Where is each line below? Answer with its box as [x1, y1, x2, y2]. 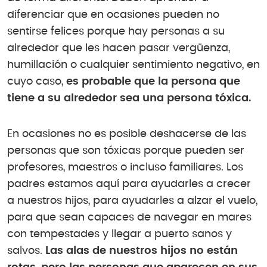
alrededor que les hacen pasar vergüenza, [7, 43, 230, 54]
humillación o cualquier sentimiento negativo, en [7, 60, 260, 71]
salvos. [7, 246, 42, 257]
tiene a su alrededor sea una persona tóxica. [7, 93, 251, 104]
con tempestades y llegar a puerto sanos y [7, 229, 232, 240]
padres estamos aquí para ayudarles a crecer [7, 179, 251, 190]
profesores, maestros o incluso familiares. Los [7, 162, 243, 173]
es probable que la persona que [66, 76, 240, 88]
